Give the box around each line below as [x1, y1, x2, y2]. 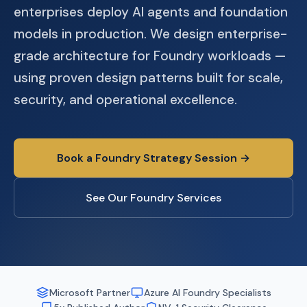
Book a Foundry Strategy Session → [57, 151, 250, 165]
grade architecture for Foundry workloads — [14, 47, 286, 64]
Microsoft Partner [49, 286, 130, 299]
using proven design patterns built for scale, [14, 69, 283, 86]
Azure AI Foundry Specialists [144, 286, 271, 299]
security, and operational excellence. [14, 91, 237, 108]
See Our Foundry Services [86, 191, 221, 205]
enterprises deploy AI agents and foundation [14, 3, 288, 21]
